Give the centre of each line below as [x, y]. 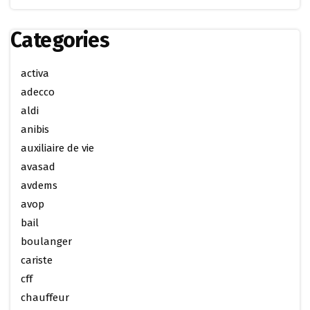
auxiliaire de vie [57, 148]
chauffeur [45, 297]
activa [35, 73]
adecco [38, 92]
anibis [35, 129]
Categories [60, 40]
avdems [39, 185]
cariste [37, 260]
